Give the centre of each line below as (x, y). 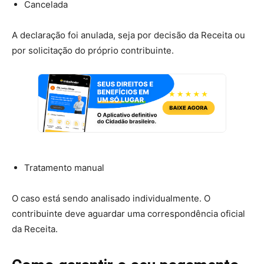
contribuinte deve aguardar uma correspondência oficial (128, 213)
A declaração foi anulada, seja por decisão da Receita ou (128, 35)
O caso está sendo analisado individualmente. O (111, 198)
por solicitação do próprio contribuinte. (93, 50)
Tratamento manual (64, 167)
